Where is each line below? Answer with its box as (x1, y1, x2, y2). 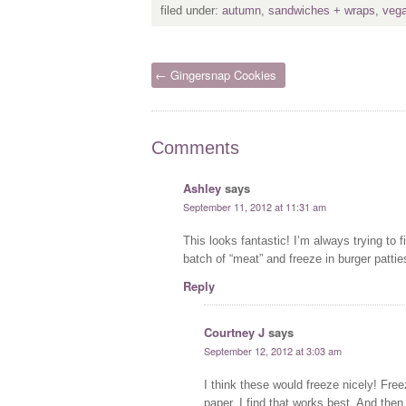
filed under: (160, 4, 222, 17)
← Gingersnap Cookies (155, 66, 276, 83)
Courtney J (203, 324, 265, 341)
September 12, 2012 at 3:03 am (203, 343, 342, 358)
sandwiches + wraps (268, 4, 375, 17)
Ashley (182, 179, 221, 197)
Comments (151, 138, 239, 158)
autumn (222, 4, 261, 17)
